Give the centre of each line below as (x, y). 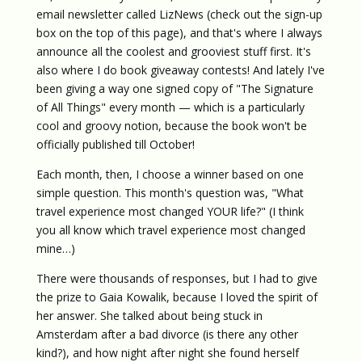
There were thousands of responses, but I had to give (177, 278)
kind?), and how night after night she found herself (167, 353)
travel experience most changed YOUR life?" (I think (170, 211)
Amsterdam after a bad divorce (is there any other (167, 334)
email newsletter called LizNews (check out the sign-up (179, 14)
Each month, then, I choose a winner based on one (170, 174)
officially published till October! (115, 144)
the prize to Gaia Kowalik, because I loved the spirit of (177, 297)
